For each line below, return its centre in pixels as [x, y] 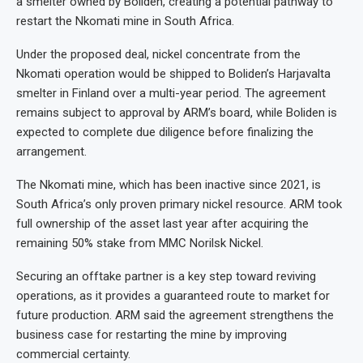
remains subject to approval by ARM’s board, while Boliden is [177, 113]
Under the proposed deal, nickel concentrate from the [158, 54]
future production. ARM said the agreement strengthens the [175, 315]
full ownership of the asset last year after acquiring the [162, 224]
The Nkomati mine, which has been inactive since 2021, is [169, 185]
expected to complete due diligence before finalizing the [165, 132]
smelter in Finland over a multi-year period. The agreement [171, 93]
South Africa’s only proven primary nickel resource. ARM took [179, 204]
